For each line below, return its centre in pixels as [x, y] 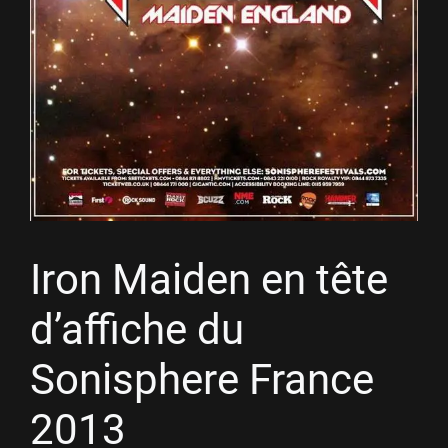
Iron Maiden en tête [209, 279]
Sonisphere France [202, 379]
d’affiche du [137, 329]
